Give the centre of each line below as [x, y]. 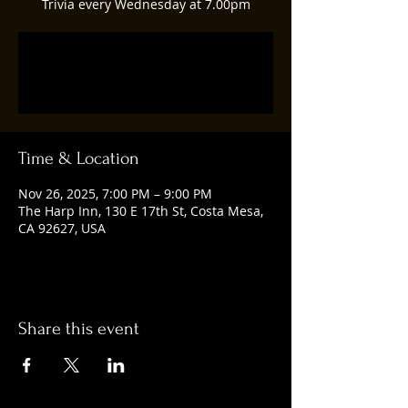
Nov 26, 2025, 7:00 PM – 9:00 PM [115, 194]
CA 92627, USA [62, 228]
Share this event [79, 329]
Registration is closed [146, 62]
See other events [146, 84]
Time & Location [79, 158]
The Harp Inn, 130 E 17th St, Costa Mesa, [141, 211]
